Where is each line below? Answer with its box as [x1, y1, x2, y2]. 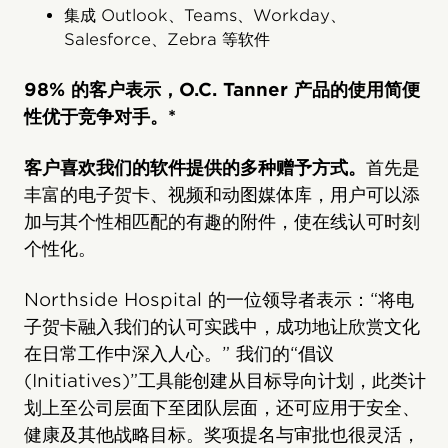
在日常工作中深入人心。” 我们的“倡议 [24, 343, 334, 365]
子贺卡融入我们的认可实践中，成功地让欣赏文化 [24, 316, 420, 338]
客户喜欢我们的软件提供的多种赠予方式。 [24, 157, 366, 179]
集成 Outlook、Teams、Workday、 [64, 6, 346, 26]
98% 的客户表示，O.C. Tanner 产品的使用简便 [24, 79, 420, 101]
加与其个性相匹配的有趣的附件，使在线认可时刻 [24, 211, 420, 233]
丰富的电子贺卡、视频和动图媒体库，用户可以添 [24, 184, 420, 206]
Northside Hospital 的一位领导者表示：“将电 [24, 289, 414, 311]
